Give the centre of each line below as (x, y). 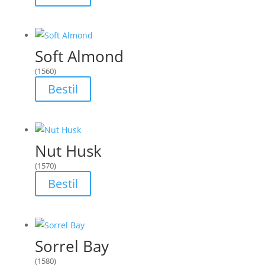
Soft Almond (79, 56)
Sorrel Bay (72, 246)
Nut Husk (68, 151)
